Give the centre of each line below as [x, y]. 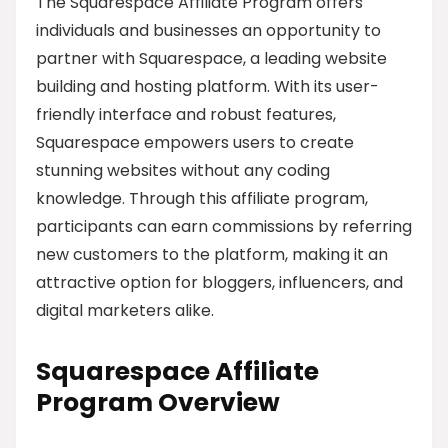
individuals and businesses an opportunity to [208, 30]
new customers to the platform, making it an [212, 254]
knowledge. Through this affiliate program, [202, 198]
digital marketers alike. [125, 310]
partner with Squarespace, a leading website [211, 58]
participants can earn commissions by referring [224, 226]
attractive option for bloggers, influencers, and [219, 282]
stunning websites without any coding [183, 170]
